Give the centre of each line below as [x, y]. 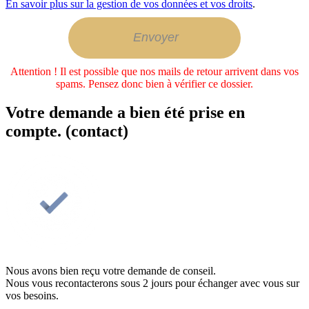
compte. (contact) [67, 131]
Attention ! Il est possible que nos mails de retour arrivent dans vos [154, 71]
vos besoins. [32, 296]
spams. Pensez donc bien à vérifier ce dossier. [154, 83]
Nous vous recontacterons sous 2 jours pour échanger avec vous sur [152, 283]
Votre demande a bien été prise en [125, 113]
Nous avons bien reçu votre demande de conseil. [111, 271]
